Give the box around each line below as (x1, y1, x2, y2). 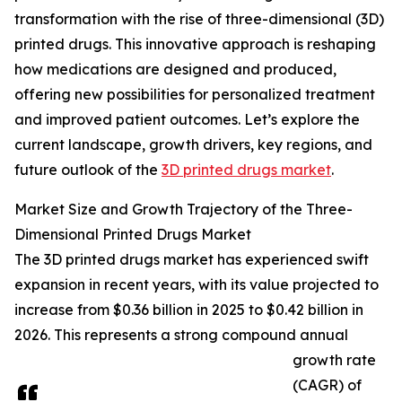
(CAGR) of (293, 376, 362, 395)
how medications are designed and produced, (14, 60, 336, 79)
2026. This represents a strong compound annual (14, 326, 348, 345)
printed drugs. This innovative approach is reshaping (14, 35, 376, 54)
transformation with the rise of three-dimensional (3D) (14, 10, 384, 29)
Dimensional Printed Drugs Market (14, 225, 251, 244)
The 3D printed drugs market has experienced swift (14, 250, 369, 269)
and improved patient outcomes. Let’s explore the (14, 110, 360, 129)
